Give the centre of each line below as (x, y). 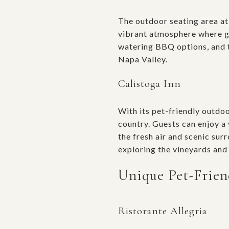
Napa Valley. (143, 59)
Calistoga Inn (150, 83)
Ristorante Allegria (163, 211)
